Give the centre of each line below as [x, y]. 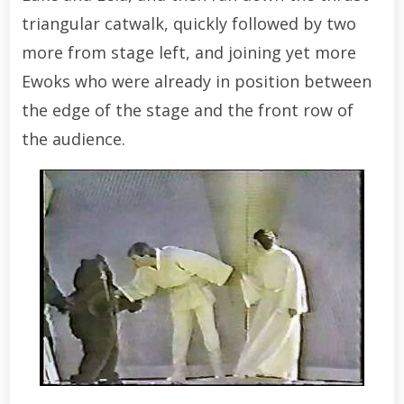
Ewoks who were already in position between [196, 81]
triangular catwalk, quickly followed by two [188, 23]
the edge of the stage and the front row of [187, 110]
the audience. [73, 138]
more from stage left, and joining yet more [188, 52]
